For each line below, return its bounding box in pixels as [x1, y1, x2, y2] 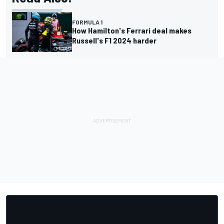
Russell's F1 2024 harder [72, 35, 156, 45]
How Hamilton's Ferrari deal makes [72, 25, 191, 35]
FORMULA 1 [72, 18, 102, 26]
